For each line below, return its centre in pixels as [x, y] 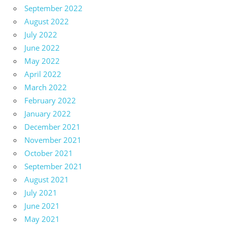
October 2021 [49, 153]
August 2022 [47, 22]
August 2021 [47, 180]
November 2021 [53, 140]
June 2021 [42, 206]
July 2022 [41, 35]
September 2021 [53, 166]
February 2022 [50, 101]
